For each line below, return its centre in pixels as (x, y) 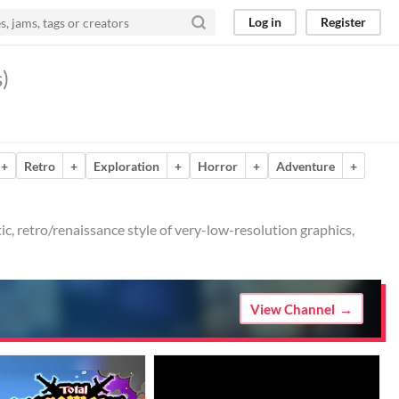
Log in (265, 22)
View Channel (293, 309)
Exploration (126, 166)
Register (343, 22)
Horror (218, 166)
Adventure (305, 166)
